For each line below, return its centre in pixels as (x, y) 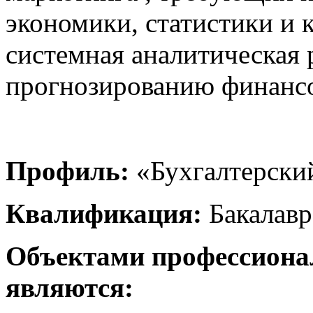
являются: (70, 287)
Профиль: (67, 171)
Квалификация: (104, 213)
